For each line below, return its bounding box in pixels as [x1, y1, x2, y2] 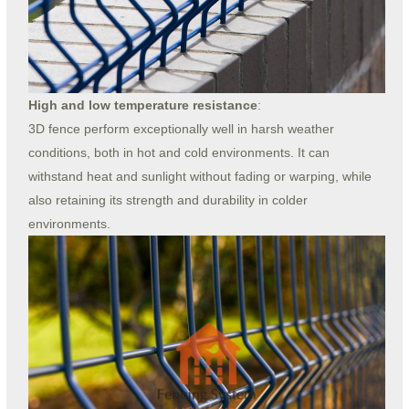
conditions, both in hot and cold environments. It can [27, 144, 330, 160]
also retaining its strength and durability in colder [27, 192, 308, 207]
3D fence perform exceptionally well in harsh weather [27, 121, 334, 136]
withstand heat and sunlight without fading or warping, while [27, 168, 372, 184]
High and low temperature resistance [27, 97, 257, 112]
